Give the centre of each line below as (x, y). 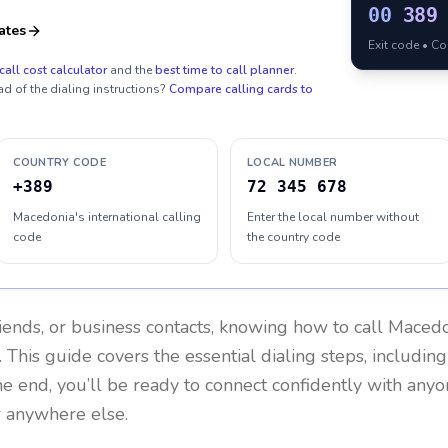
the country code (293, 237)
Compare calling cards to (241, 89)
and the (131, 70)
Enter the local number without (333, 217)
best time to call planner (224, 70)
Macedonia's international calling (106, 217)
